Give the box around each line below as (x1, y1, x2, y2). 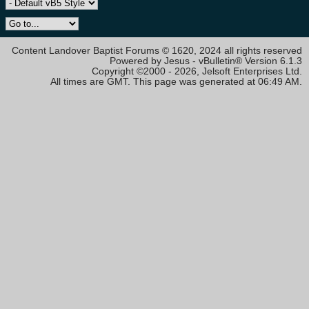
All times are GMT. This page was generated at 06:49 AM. (50, 77, 302, 88)
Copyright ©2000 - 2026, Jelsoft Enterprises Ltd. (92, 66, 302, 77)
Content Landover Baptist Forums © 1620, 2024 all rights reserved (12, 46, 302, 57)
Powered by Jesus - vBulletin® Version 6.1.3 (110, 56, 302, 67)
